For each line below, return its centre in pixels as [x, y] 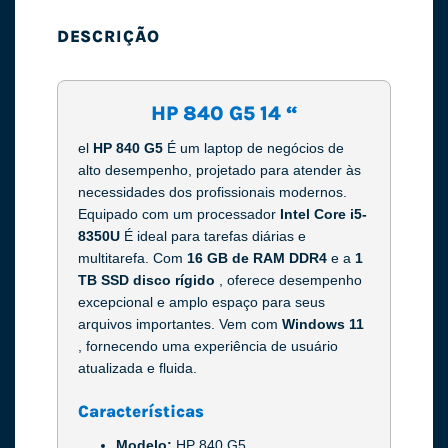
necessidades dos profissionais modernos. [212, 192]
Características [140, 412]
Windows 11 [322, 324]
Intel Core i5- [323, 214]
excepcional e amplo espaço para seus [201, 302]
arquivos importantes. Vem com [179, 324]
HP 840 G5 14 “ [224, 114]
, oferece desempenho [290, 280]
